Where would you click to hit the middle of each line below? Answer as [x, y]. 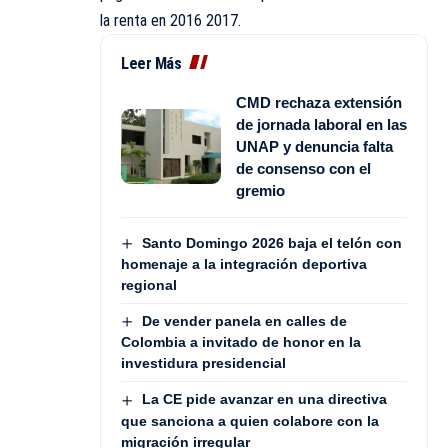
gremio [260, 190]
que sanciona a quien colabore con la [250, 420]
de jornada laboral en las [321, 124]
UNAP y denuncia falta [314, 146]
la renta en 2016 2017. [170, 20]
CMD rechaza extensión [319, 102]
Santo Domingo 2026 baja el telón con [271, 242]
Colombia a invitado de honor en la [241, 342]
